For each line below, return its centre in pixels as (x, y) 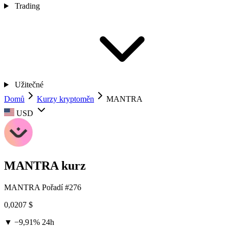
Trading (27, 6)
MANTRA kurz (45, 165)
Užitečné (29, 85)
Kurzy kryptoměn (65, 99)
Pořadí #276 (62, 187)
